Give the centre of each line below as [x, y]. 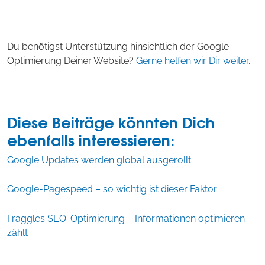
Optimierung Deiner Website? [72, 61]
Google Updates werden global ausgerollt [99, 160]
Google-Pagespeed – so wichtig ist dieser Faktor [112, 189]
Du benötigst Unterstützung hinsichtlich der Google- [120, 47]
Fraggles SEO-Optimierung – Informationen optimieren [126, 218]
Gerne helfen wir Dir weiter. [193, 61]
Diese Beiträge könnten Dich [111, 121]
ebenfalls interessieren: [91, 139]
